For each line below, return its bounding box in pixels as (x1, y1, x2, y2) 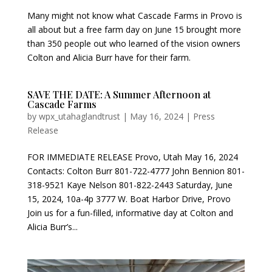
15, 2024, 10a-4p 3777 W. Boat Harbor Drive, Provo (27, 193, 231, 205)
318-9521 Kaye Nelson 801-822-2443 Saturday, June (27, 179, 233, 191)
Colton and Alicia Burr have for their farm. (27, 52, 191, 64)
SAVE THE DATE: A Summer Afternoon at (27, 88, 211, 101)
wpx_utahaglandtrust (38, 110, 120, 123)
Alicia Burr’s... (27, 221, 78, 233)
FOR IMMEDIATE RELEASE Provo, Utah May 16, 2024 (27, 151, 238, 163)
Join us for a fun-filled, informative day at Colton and (27, 207, 233, 219)
